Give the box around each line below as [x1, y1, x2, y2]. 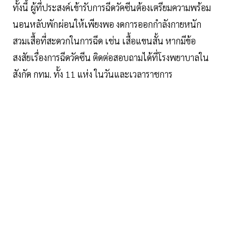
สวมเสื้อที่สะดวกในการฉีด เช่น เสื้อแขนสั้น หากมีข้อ [13, 35, 196, 47]
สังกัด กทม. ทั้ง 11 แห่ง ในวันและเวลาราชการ [13, 68, 175, 80]
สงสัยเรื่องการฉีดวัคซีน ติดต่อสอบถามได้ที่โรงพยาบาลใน [13, 51, 209, 64]
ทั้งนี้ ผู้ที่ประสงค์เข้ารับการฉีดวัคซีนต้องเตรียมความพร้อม [13, 2, 211, 14]
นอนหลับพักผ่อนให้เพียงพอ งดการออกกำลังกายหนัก [13, 18, 201, 30]
